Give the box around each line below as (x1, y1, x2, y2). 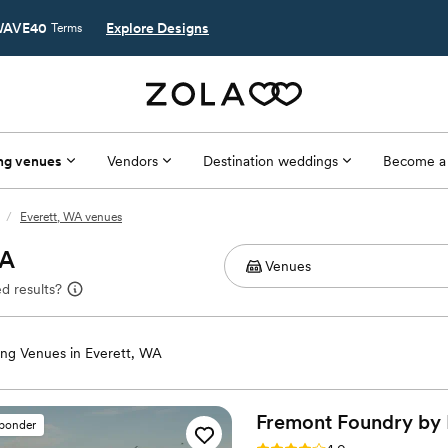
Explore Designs (106, 20, 209, 36)
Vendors (106, 152, 158, 169)
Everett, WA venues (20, 210, 122, 224)
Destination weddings (202, 152, 338, 169)
